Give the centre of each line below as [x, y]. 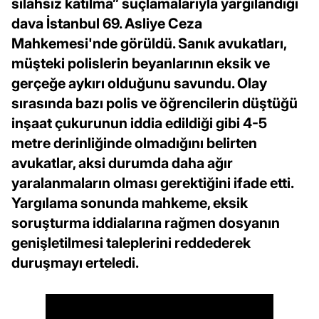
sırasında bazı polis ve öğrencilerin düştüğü [155, 103]
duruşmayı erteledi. [75, 262]
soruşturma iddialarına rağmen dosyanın [146, 223]
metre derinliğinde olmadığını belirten [134, 143]
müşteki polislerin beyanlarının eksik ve [141, 63]
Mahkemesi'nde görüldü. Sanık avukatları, [149, 43]
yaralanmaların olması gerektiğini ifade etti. [152, 183]
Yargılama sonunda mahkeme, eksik [130, 203]
